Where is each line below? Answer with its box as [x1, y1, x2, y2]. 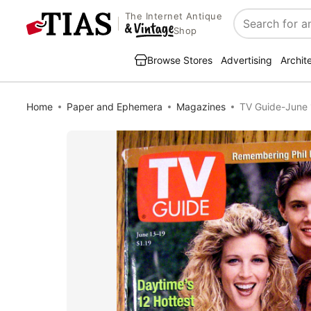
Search [234, 24, 271, 38]
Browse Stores [147, 54, 212, 66]
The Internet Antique [124, 10, 223, 22]
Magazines [176, 101, 226, 112]
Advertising [221, 54, 272, 66]
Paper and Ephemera [67, 101, 162, 112]
